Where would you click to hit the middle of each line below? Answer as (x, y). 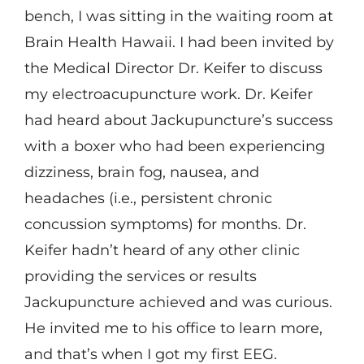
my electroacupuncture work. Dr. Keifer (168, 95)
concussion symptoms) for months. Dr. (165, 225)
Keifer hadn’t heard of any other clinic (162, 251)
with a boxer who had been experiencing (174, 147)
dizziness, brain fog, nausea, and (141, 173)
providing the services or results (140, 277)
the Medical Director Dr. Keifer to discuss (173, 69)
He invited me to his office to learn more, (173, 329)
